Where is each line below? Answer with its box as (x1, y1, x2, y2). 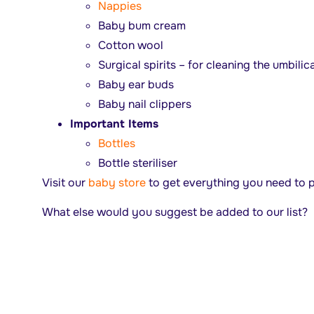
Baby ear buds (97, 76, 174, 92)
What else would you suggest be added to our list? (41, 205, 308, 220)
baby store (88, 175, 146, 190)
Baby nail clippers (97, 96, 191, 111)
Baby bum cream (97, 18, 186, 33)
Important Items (69, 116, 158, 131)
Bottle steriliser (97, 155, 177, 170)
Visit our (41, 175, 88, 190)
